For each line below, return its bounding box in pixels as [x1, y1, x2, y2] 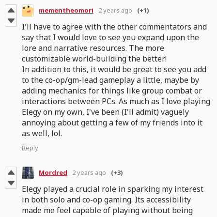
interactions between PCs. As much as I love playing [22, 95, 210, 107]
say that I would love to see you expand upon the [22, 31, 199, 43]
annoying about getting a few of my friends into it [22, 117, 202, 128]
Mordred [39, 168, 67, 177]
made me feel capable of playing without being [22, 204, 193, 216]
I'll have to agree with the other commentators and [22, 21, 207, 32]
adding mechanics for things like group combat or [22, 85, 202, 96]
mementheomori [39, 6, 93, 15]
